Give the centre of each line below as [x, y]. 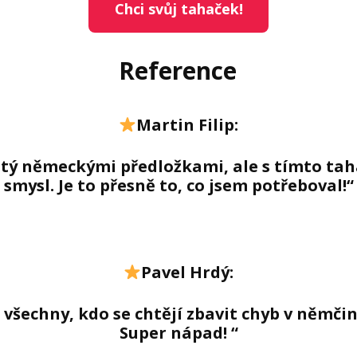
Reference [178, 71]
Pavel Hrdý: [188, 273]
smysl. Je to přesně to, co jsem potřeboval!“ [178, 186]
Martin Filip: [188, 125]
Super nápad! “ [178, 333]
